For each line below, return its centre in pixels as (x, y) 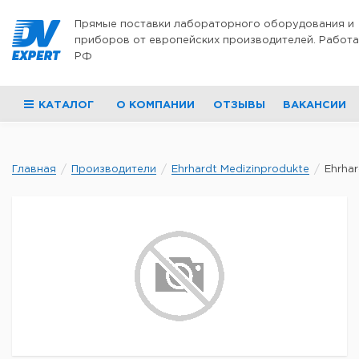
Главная (34, 169)
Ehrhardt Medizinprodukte (240, 169)
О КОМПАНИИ (156, 105)
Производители (114, 169)
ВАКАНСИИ (314, 105)
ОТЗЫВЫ (239, 105)
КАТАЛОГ (66, 105)
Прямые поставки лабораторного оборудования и (214, 24)
